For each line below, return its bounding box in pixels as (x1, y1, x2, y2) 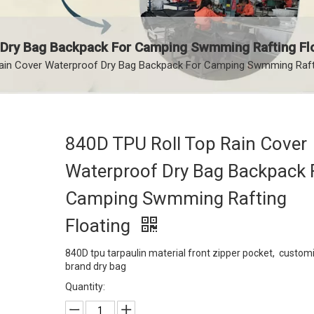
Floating (64, 215, 135, 236)
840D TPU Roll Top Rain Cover (64, 133, 307, 154)
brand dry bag (64, 261, 128, 272)
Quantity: (64, 281, 105, 292)
